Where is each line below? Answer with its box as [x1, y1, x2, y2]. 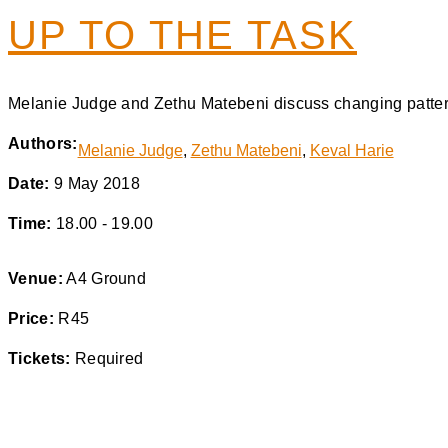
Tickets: [8, 350, 71, 368]
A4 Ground [62, 270, 147, 288]
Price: [8, 310, 54, 328]
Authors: [8, 135, 78, 153]
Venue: [8, 270, 63, 288]
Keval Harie [309, 142, 394, 160]
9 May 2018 [49, 175, 141, 193]
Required [70, 350, 144, 368]
